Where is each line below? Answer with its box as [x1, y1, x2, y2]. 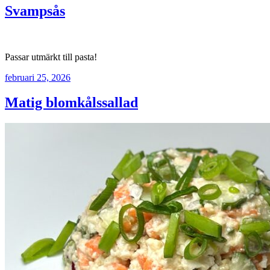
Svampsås [5, 2, 65, 19]
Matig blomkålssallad [5, 95, 138, 111]
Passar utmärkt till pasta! [5, 51, 97, 62]
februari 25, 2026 [5, 72, 71, 83]
